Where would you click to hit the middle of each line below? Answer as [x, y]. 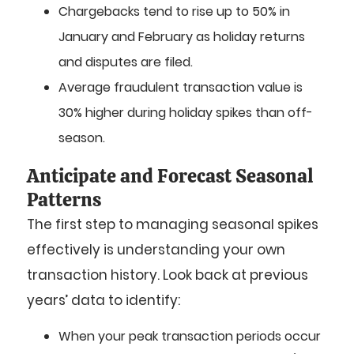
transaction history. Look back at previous [168, 275]
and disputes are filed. [126, 62]
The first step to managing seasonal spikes [173, 224]
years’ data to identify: [104, 300]
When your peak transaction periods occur [190, 337]
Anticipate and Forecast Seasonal [170, 175]
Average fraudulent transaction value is [181, 87]
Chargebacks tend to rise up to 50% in [174, 11]
